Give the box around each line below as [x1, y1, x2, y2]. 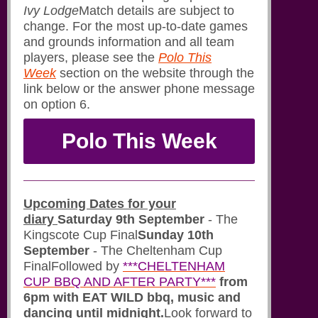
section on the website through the [60, 66, 254, 81]
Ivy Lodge [23, 4, 79, 18]
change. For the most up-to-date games [23, 19, 248, 34]
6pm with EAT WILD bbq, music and [23, 290, 241, 305]
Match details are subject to [79, 4, 234, 18]
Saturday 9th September [57, 212, 208, 227]
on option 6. [23, 97, 94, 112]
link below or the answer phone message [23, 82, 255, 97]
